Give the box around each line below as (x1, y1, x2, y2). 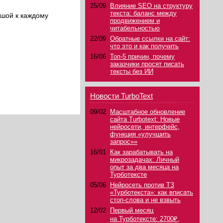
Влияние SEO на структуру (110, 2, 193, 9)
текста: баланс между (110, 9, 177, 17)
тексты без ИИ (110, 68, 154, 75)
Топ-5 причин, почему (110, 53, 175, 60)
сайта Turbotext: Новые (110, 115, 180, 123)
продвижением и (110, 17, 160, 24)
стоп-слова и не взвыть (110, 196, 181, 204)
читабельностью (110, 24, 160, 32)
